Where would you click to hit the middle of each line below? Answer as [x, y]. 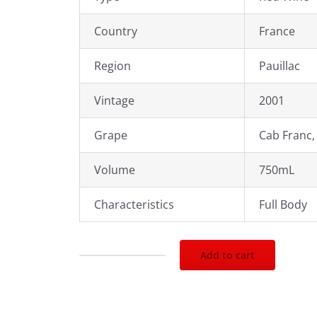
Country [116, 31]
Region [113, 66]
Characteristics [134, 204]
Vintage [114, 100]
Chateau [144, 284]
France [277, 31]
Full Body [283, 204]
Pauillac [279, 66]
